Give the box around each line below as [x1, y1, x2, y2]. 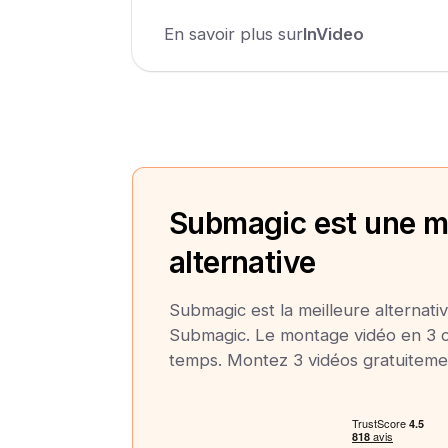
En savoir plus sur [164, 23, 303, 44]
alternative [169, 243, 316, 280]
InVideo [303, 23, 364, 44]
